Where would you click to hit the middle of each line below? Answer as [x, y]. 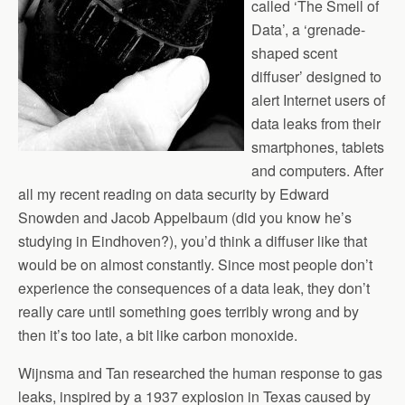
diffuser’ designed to [316, 76]
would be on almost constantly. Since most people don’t [195, 264]
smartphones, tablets [318, 147]
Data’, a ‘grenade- [308, 29]
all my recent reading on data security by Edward [174, 194]
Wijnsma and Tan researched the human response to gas [200, 373]
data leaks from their [316, 123]
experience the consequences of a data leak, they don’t [194, 288]
